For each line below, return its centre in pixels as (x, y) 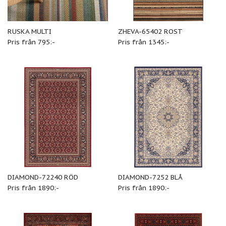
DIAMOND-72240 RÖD (43, 177)
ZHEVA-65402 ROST (150, 31)
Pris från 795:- (31, 42)
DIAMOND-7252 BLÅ (150, 177)
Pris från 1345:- (144, 42)
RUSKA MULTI (29, 31)
